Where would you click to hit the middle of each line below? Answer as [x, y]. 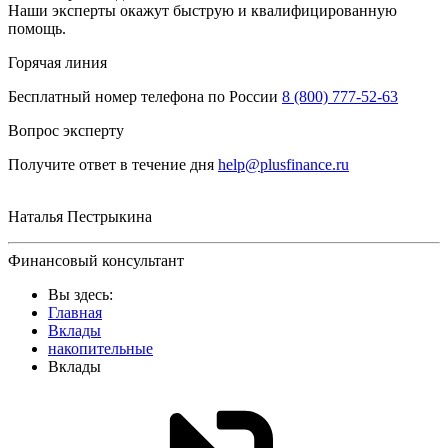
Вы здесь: [84, 294]
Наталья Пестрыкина [80, 216]
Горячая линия [57, 62]
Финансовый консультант [96, 260]
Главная [75, 312]
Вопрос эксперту [66, 130]
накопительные [100, 348]
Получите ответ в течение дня [111, 164]
